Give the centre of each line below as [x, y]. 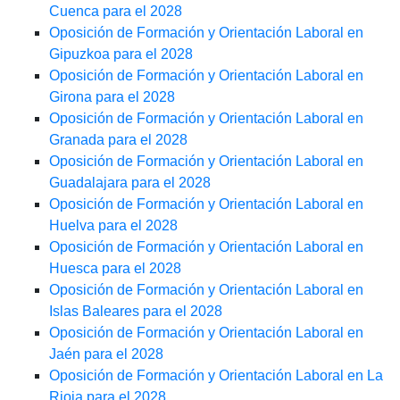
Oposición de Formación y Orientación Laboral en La [216, 376]
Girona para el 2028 [112, 97]
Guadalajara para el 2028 [130, 183]
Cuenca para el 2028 [116, 12]
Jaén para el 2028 [106, 354]
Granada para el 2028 [118, 140]
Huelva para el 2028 [113, 226]
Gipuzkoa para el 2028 [121, 54]
